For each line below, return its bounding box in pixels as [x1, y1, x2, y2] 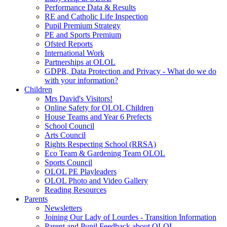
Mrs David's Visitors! [45, 94, 112, 103]
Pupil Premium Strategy [45, 21, 121, 30]
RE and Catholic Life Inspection [45, 12, 148, 21]
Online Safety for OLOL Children [45, 103, 154, 112]
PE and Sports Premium [45, 30, 121, 39]
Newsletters [45, 203, 82, 212]
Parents [24, 194, 48, 203]
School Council [45, 121, 94, 130]
